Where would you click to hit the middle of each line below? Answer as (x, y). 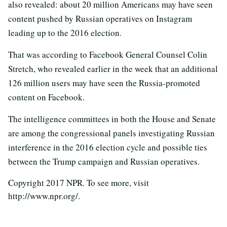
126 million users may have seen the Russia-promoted (104, 83)
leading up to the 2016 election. (65, 32)
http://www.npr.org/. (44, 196)
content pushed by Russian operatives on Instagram (100, 18)
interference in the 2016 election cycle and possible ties (108, 147)
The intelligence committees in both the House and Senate (112, 119)
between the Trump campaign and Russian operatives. (104, 161)
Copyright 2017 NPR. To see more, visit (79, 182)
